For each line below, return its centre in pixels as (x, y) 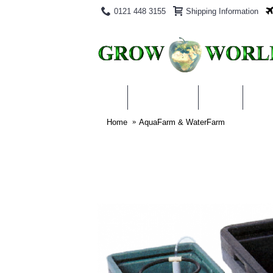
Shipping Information (222, 11)
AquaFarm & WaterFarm (182, 122)
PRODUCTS (163, 97)
